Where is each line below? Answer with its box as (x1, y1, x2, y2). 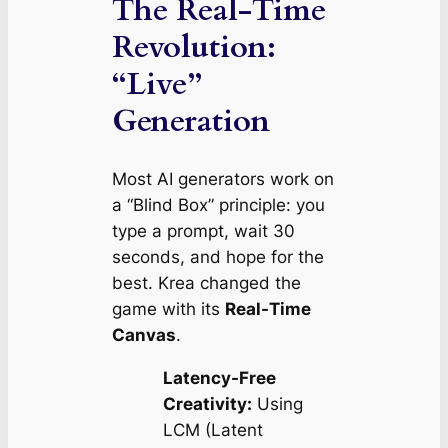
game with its (111, 298, 225, 319)
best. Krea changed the (111, 272, 301, 293)
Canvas (111, 324, 176, 345)
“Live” (111, 63, 202, 106)
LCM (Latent (162, 419, 263, 440)
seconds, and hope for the (111, 246, 324, 267)
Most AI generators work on (111, 168, 334, 189)
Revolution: (111, 26, 276, 69)
